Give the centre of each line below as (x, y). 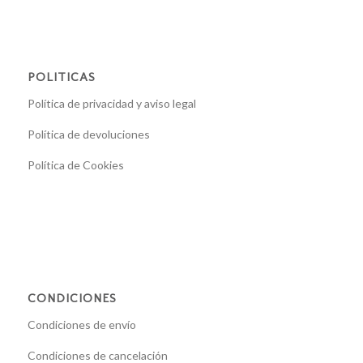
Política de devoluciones (88, 135)
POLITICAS (61, 77)
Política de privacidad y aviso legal (111, 104)
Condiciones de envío (81, 324)
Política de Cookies (75, 165)
